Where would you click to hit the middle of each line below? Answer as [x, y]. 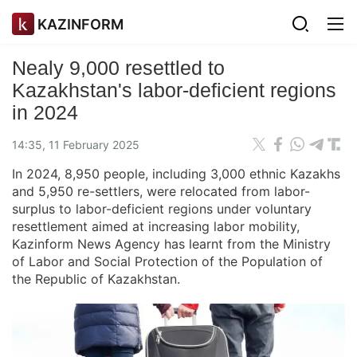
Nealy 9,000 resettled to [118, 68]
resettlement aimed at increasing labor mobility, [156, 226]
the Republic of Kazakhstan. [96, 279]
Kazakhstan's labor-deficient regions [174, 90]
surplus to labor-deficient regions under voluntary [162, 209]
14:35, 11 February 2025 [76, 144]
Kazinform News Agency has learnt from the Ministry [171, 244]
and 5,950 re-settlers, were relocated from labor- [161, 191]
